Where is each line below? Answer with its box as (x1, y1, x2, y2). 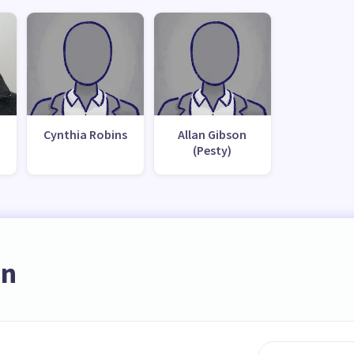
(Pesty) (193, 141, 232, 158)
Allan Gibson (178, 126, 247, 142)
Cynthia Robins (43, 126, 127, 142)
